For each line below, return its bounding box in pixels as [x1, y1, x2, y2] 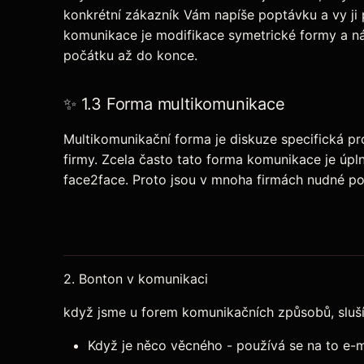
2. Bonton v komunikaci [63, 271, 208, 288]
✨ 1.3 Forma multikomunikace [63, 94, 285, 115]
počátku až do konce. [63, 47, 197, 64]
